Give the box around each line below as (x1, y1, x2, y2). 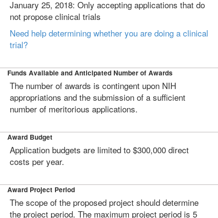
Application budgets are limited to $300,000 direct (10, 144, 189, 156)
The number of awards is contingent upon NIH (10, 79, 176, 91)
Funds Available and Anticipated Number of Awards (7, 68, 173, 77)
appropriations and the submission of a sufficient (10, 91, 185, 103)
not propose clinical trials (10, 10, 101, 22)
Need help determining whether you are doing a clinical (10, 27, 208, 39)
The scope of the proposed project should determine (10, 196, 199, 208)
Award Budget (7, 132, 53, 142)
